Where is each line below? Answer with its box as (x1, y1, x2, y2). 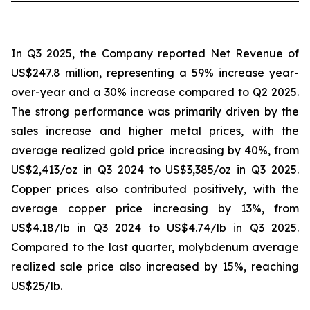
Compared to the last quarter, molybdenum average (11, 240, 299, 254)
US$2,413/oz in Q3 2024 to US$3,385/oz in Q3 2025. (11, 163, 299, 176)
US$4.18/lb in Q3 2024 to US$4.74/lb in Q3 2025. (11, 221, 299, 235)
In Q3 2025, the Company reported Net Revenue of (11, 46, 299, 60)
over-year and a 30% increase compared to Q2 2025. (11, 85, 299, 99)
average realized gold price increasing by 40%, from (11, 143, 299, 157)
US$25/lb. (11, 279, 62, 293)
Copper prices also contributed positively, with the (11, 182, 299, 196)
